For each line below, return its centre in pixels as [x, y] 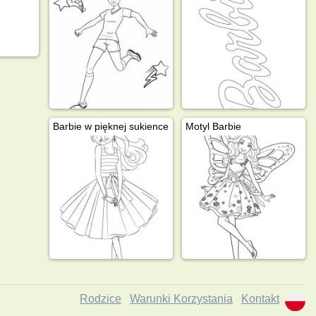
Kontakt [260, 298]
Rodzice [101, 298]
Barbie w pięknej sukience [110, 126]
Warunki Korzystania [181, 298]
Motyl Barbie [213, 126]
